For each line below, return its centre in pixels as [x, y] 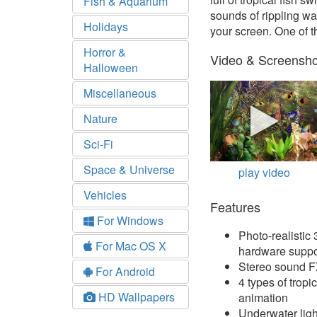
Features [235, 206]
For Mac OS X [129, 246]
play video [264, 172]
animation [263, 297]
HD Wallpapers [135, 297]
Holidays [106, 27]
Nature [100, 119]
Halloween [111, 68]
